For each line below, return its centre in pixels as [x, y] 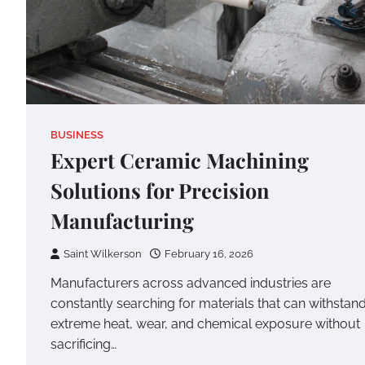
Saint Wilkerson [103, 253]
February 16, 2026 [209, 253]
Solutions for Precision [160, 190]
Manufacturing [122, 220]
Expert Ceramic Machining [180, 160]
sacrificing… [84, 344]
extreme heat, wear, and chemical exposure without [205, 323]
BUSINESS [77, 134]
